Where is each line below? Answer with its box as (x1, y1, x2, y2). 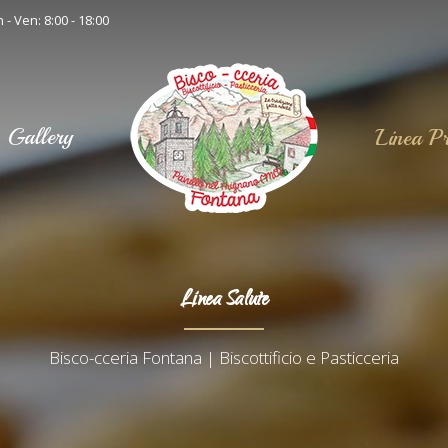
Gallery (8, 123, 73, 152)
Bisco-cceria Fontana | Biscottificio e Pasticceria (49, 346, 399, 369)
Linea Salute (180, 285, 268, 319)
